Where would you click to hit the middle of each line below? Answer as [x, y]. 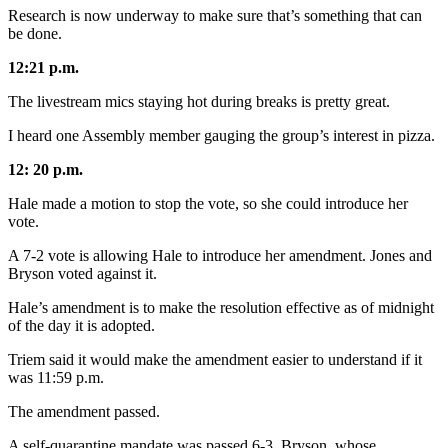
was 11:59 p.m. [56, 378]
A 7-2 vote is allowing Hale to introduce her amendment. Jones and [220, 256]
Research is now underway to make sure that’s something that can [215, 16]
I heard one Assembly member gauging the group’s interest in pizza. [221, 136]
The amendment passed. [84, 412]
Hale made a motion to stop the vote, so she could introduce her [208, 204]
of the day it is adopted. [81, 326]
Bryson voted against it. [82, 274]
